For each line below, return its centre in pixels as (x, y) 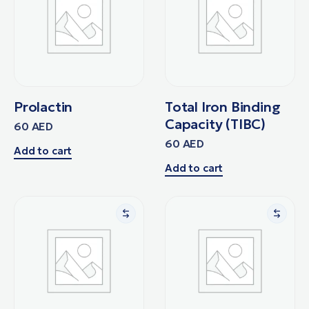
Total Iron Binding (223, 107)
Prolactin (43, 107)
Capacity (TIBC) (216, 124)
